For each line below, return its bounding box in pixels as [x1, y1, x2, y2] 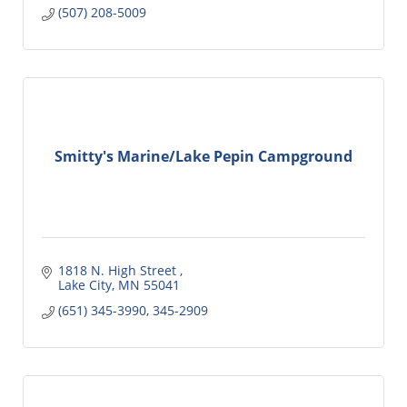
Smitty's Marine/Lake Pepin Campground [55, 146, 352, 167]
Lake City [57, 275, 112, 293]
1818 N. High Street [57, 261, 180, 279]
